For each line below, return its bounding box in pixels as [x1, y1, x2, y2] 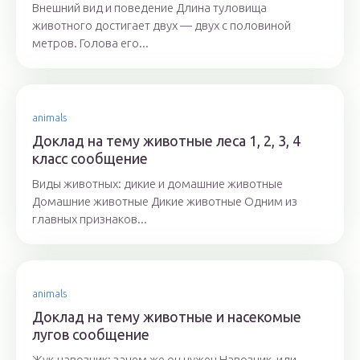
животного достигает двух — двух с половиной [32, 18, 291, 33]
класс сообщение [32, 150, 148, 167]
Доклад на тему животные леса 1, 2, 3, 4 [32, 133, 301, 149]
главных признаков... [32, 212, 147, 227]
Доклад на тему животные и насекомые [32, 309, 301, 325]
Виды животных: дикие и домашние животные [32, 177, 283, 191]
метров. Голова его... [32, 36, 149, 51]
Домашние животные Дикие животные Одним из [32, 194, 297, 209]
